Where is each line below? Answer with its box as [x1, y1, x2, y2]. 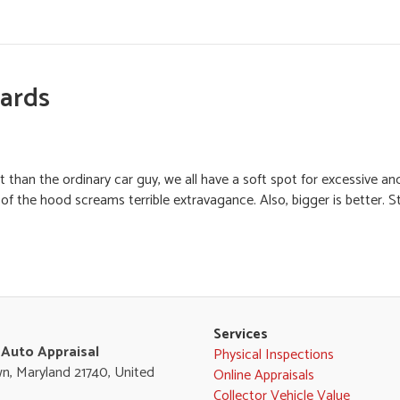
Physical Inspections [212, 343, 334, 367]
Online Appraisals [212, 363, 314, 387]
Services [212, 322, 268, 346]
